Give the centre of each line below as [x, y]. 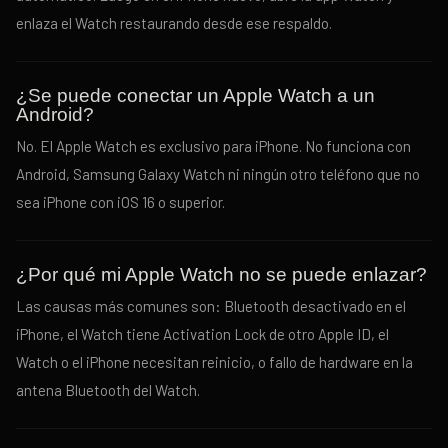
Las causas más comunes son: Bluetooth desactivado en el [211, 306]
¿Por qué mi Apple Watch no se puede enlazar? [221, 274]
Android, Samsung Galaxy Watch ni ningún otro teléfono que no [218, 174]
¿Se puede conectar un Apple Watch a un [195, 95]
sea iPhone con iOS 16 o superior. [120, 202]
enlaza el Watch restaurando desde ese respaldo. [174, 23]
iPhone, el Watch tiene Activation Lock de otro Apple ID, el [202, 334]
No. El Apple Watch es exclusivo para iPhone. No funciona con [213, 146]
